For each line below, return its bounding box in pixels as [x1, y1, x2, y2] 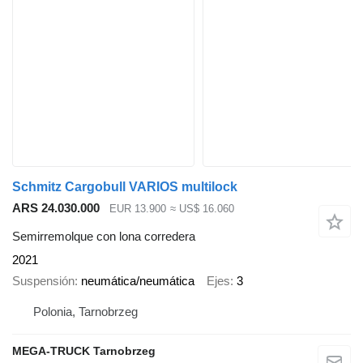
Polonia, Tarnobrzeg [33, 304, 138, 318]
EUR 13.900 [109, 203, 166, 216]
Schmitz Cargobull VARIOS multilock [12, 179, 237, 194]
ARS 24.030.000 [12, 200, 100, 215]
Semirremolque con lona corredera [12, 228, 195, 243]
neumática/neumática [81, 274, 194, 288]
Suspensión [12, 274, 75, 288]
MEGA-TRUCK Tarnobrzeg [12, 344, 156, 357]
